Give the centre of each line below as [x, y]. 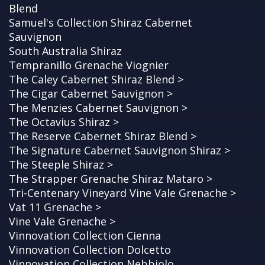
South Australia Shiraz [65, 51]
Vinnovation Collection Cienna [85, 236]
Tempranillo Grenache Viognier [89, 65]
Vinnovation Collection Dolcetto [90, 250]
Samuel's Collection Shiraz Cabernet [101, 23]
